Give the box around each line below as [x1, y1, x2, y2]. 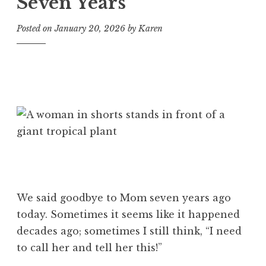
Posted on [17, 23, 55, 34]
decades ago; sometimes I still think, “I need [17, 224, 242, 237]
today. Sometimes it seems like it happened [17, 208, 240, 220]
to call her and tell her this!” [17, 241, 162, 254]
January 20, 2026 [55, 23, 125, 34]
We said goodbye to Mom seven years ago [17, 191, 231, 204]
